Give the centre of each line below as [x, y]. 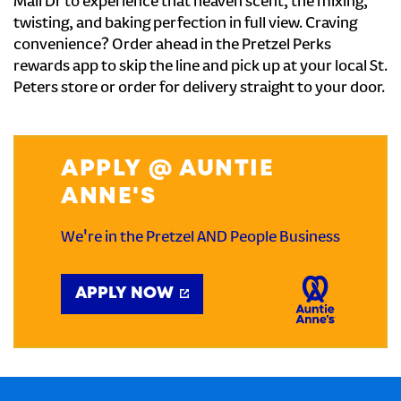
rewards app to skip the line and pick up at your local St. [200, 67]
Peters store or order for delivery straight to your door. [199, 89]
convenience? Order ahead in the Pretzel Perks [172, 46]
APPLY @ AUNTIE [167, 169]
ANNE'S [108, 197]
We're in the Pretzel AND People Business [200, 238]
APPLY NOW [124, 294]
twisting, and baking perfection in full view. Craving [185, 24]
